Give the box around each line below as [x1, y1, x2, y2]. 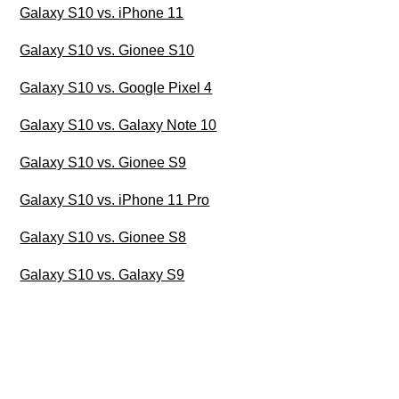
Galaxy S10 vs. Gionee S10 [20, 43, 195, 59]
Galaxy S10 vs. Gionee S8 [20, 230, 187, 246]
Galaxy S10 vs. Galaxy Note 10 [20, 118, 217, 134]
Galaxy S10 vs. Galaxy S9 [20, 267, 185, 283]
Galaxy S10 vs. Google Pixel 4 [20, 80, 213, 96]
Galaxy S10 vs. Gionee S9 [20, 155, 187, 171]
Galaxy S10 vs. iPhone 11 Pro [20, 192, 210, 208]
